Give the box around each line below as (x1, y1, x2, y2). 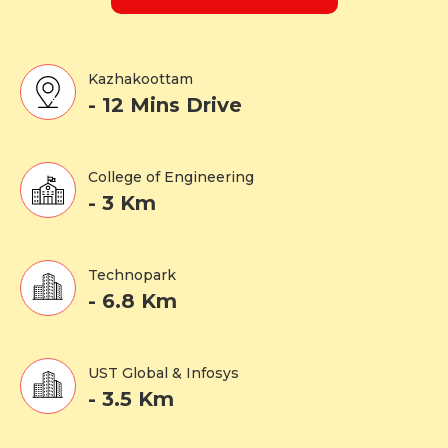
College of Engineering (88, 167, 254, 186)
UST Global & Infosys (88, 363, 239, 382)
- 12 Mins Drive (88, 92, 242, 117)
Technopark (88, 265, 176, 284)
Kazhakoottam (88, 69, 193, 88)
